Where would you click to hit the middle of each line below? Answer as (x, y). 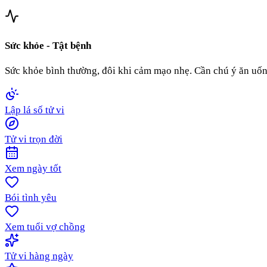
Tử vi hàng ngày (39, 256)
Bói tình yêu (31, 198)
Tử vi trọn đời (34, 139)
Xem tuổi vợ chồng (45, 227)
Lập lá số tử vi (35, 110)
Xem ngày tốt (33, 169)
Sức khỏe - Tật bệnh (48, 45)
